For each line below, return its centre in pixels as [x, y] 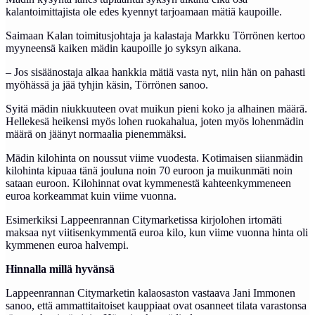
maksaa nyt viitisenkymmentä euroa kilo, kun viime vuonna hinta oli [157, 232]
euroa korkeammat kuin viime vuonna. [91, 196]
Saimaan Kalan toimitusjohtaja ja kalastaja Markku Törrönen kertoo [155, 36]
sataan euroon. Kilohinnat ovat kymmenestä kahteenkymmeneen [148, 183]
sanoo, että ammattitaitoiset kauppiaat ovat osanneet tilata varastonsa [156, 306]
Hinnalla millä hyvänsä [60, 269]
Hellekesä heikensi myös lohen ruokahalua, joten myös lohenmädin [155, 121]
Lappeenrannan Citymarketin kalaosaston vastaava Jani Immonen [150, 293]
